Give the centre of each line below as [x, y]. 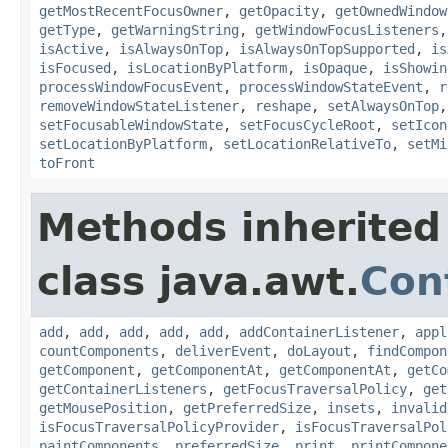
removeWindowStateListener [139, 105]
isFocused [75, 67]
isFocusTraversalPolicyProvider [159, 426]
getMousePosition [103, 407]
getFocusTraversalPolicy [315, 388]
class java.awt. [198, 281]
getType [67, 29]
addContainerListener [319, 331]
